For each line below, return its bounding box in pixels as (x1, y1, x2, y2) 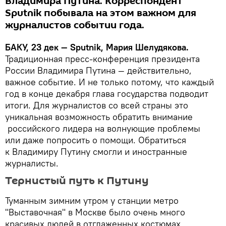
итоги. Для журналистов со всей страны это (5, 99, 188, 111)
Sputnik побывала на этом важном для (5, 6, 196, 20)
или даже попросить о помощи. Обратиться (5, 134, 186, 146)
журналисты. (5, 157, 59, 169)
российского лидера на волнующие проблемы (5, 122, 200, 134)
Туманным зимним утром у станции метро (5, 194, 179, 206)
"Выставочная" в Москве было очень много (5, 206, 185, 218)
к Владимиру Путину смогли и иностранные (5, 145, 187, 157)
